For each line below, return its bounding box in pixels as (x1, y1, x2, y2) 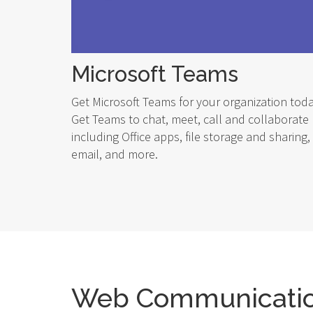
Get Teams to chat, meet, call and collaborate (71, 111, 309, 128)
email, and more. (71, 146, 158, 163)
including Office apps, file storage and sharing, (71, 129, 310, 145)
